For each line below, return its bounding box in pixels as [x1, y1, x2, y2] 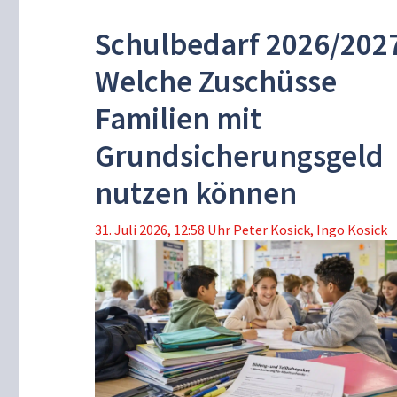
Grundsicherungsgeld [95, 136, 384, 175]
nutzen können [95, 174, 297, 213]
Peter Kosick [233, 221, 310, 239]
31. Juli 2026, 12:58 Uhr [95, 221, 230, 239]
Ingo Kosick [316, 221, 387, 239]
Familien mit [95, 99, 261, 138]
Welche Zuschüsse [95, 62, 337, 101]
